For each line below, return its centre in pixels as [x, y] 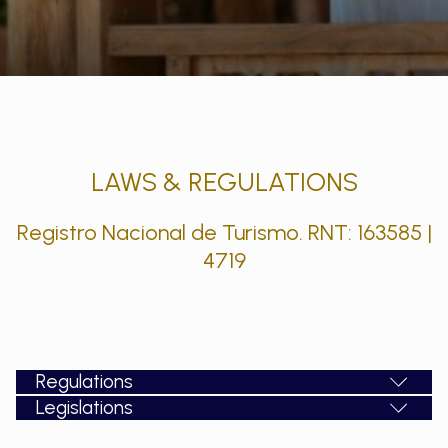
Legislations [84, 408]
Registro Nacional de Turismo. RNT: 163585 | [224, 233]
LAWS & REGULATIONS [224, 182]
